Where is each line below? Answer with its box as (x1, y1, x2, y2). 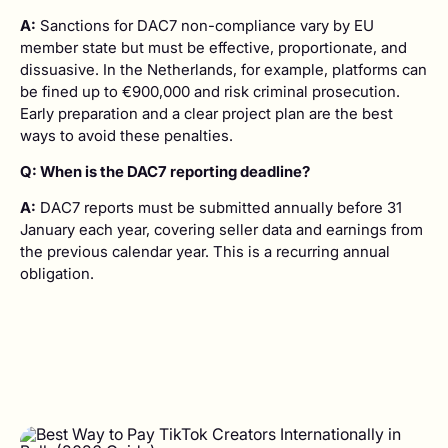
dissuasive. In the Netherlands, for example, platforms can (20, 59, 427, 79)
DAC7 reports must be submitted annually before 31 (36, 198, 402, 218)
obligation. (20, 264, 94, 284)
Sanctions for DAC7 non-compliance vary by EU (36, 15, 374, 35)
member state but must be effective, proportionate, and (20, 37, 407, 57)
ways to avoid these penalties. (20, 125, 233, 145)
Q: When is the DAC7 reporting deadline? (20, 162, 310, 182)
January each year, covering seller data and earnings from (20, 220, 423, 240)
